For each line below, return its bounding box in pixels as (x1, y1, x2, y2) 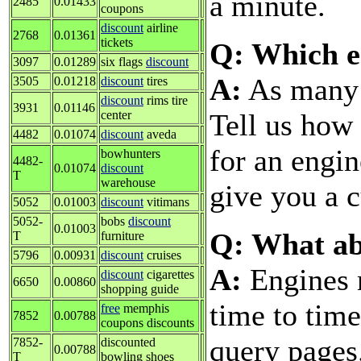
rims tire (143, 93, 188, 107)
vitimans (143, 194, 189, 209)
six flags (101, 54, 146, 68)
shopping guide (101, 281, 179, 296)
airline (143, 20, 178, 35)
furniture (101, 228, 144, 243)
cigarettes (143, 267, 194, 281)
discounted (101, 334, 156, 349)
